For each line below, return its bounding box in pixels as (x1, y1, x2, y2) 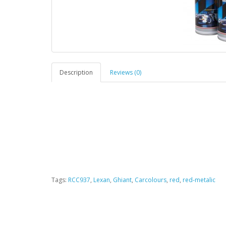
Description (60, 68, 93, 77)
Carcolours (135, 175, 166, 184)
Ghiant (113, 175, 132, 184)
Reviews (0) (110, 68, 141, 77)
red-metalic (183, 175, 215, 184)
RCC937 (68, 175, 90, 184)
